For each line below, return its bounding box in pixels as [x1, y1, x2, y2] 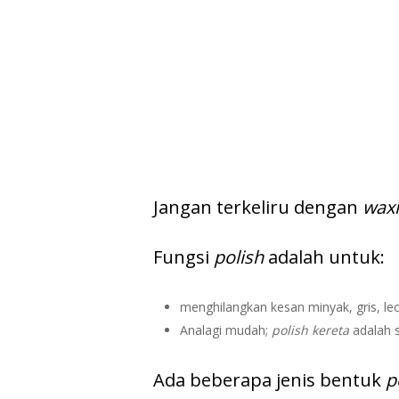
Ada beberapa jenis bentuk [153, 368, 386, 392]
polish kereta [272, 322, 353, 338]
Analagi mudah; [180, 322, 272, 338]
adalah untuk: [264, 245, 385, 269]
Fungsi [153, 245, 214, 269]
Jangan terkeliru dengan [153, 195, 362, 219]
